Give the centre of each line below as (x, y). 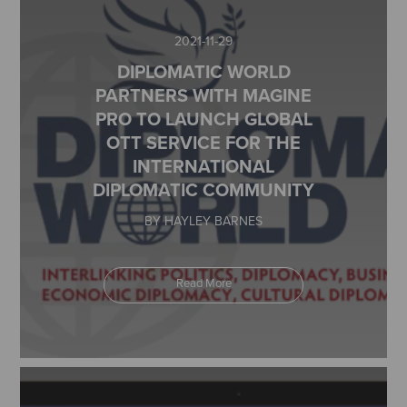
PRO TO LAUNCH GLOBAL (203, 119)
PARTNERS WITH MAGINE (203, 95)
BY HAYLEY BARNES (203, 221)
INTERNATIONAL (203, 166)
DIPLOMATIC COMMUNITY (203, 189)
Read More (203, 283)
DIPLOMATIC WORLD (203, 71)
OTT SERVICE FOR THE (203, 142)
